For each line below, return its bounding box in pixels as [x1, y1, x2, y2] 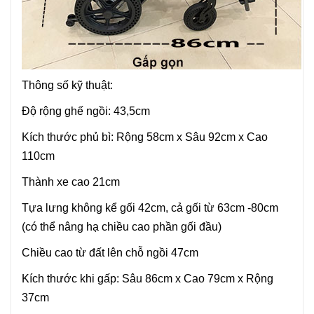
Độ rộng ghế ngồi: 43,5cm [22, 105, 153, 117]
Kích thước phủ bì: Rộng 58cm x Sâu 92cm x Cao [22, 131, 268, 143]
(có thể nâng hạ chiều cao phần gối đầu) [22, 221, 221, 233]
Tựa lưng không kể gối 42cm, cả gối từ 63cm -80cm [22, 202, 278, 214]
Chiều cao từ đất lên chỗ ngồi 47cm [22, 247, 198, 259]
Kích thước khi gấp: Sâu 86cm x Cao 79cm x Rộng [22, 273, 273, 285]
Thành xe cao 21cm [22, 176, 120, 188]
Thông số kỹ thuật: [22, 79, 113, 91]
